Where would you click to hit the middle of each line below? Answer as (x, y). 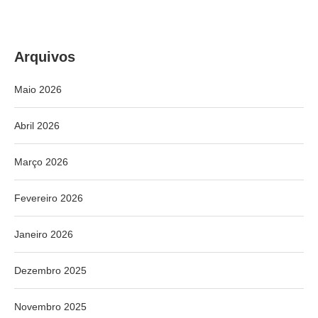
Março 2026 (41, 162)
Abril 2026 (37, 126)
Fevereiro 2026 (49, 198)
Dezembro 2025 (50, 271)
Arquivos (45, 57)
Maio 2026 (38, 90)
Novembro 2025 (50, 307)
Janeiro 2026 (44, 235)
